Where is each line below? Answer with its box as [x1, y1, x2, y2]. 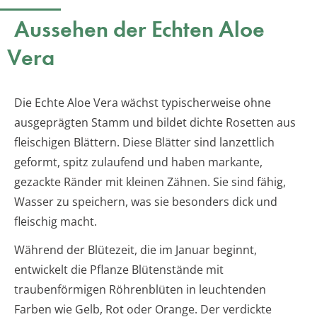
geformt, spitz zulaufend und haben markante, [14, 154, 263, 171]
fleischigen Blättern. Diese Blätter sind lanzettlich [14, 134, 275, 151]
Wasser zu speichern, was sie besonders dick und [14, 194, 277, 210]
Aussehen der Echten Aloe [14, 15, 265, 45]
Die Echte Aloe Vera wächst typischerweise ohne [14, 95, 271, 111]
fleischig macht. [14, 214, 97, 230]
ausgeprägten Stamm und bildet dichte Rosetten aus [14, 115, 296, 131]
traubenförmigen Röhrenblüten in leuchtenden [14, 282, 266, 298]
